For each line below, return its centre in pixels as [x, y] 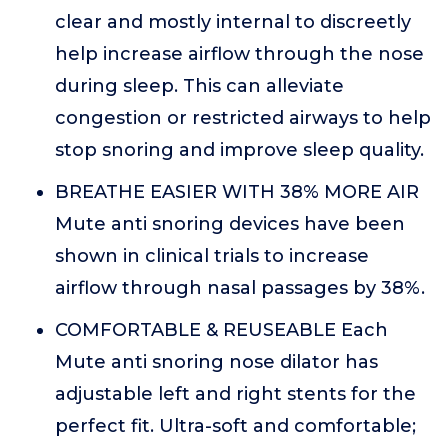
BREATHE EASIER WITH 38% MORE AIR [237, 192]
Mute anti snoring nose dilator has [216, 362]
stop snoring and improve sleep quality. [239, 150]
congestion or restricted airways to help [243, 118]
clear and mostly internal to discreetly [233, 22]
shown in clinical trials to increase [212, 256]
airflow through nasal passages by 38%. [240, 288]
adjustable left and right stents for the [235, 394]
